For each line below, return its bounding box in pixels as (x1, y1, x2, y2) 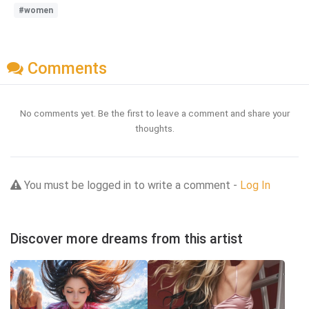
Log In (240, 179, 270, 192)
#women (19, 5, 53, 15)
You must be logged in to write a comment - (21, 179, 240, 192)
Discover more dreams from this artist (10, 231, 243, 248)
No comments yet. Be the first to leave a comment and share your (19, 108, 290, 119)
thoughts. (134, 123, 175, 134)
